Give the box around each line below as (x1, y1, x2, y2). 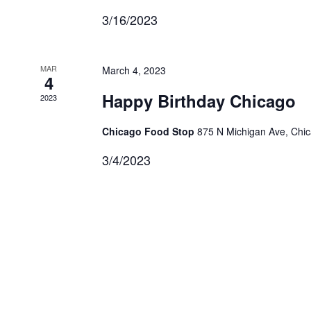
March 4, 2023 (101, 63, 166, 77)
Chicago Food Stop (101, 124, 197, 138)
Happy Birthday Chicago (101, 89, 296, 112)
